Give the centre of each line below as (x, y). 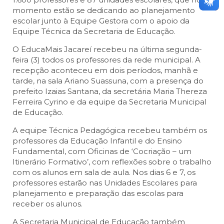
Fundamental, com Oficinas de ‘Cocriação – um (102, 151)
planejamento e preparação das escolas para (98, 193)
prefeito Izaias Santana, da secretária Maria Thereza (110, 91)
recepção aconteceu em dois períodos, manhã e (105, 70)
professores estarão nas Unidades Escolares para (105, 183)
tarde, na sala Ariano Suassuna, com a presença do (108, 81)
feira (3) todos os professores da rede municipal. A (106, 60)
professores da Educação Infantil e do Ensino (97, 141)
